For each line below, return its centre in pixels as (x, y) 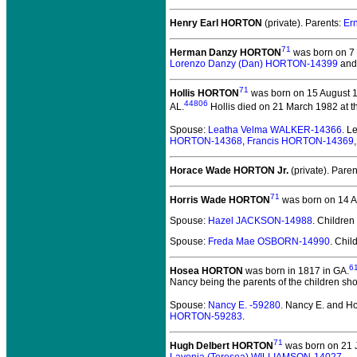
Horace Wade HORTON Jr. (229, 171)
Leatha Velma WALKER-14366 (275, 130)
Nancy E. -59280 (244, 305)
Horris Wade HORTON (220, 200)
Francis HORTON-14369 (300, 141)
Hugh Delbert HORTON (222, 346)
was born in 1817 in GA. (296, 271)
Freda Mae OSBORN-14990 (269, 241)
